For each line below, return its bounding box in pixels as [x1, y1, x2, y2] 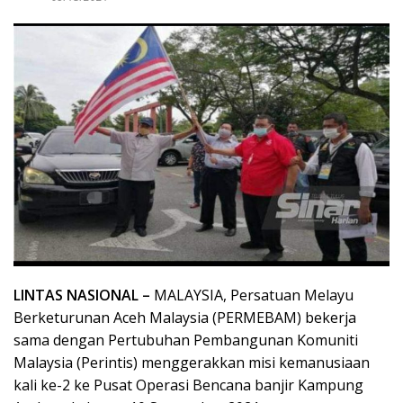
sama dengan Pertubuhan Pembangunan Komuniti [13, 330, 358, 351]
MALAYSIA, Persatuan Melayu [150, 285, 354, 306]
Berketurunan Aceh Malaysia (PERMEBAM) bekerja [13, 308, 356, 328]
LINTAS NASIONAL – [13, 285, 150, 306]
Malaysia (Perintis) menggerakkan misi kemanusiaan [13, 353, 370, 373]
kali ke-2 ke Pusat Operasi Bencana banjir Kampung [13, 375, 363, 396]
